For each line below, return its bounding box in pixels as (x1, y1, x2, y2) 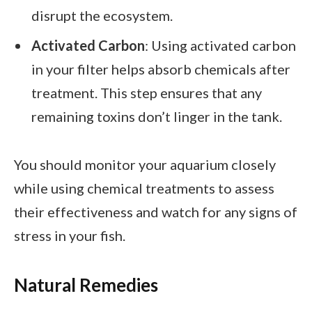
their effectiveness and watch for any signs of (14, 203, 297, 220)
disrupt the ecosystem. (31, 6, 173, 24)
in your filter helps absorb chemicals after (31, 60, 290, 77)
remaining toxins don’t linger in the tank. (31, 107, 282, 125)
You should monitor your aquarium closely (14, 155, 276, 173)
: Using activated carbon (145, 36, 296, 54)
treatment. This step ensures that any (31, 84, 262, 101)
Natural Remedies (14, 274, 158, 295)
